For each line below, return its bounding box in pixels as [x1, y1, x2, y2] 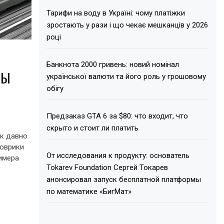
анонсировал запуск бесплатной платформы [46, 174, 201, 184]
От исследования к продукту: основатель [46, 150, 190, 160]
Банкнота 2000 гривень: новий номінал [46, 59, 179, 69]
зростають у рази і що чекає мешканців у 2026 [46, 20, 208, 29]
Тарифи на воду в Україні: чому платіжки [46, 8, 185, 17]
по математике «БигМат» [46, 186, 132, 196]
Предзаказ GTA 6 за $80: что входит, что [46, 111, 188, 120]
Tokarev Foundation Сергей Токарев [46, 162, 168, 172]
